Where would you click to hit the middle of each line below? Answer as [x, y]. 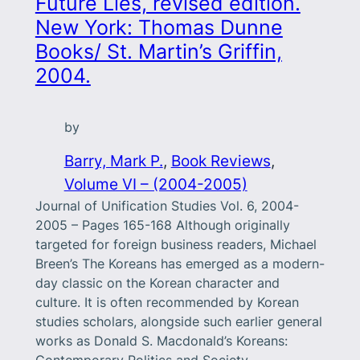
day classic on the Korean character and [157, 283]
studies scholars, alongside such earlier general [178, 322]
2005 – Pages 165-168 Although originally [162, 225]
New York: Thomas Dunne [159, 28]
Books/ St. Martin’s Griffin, [158, 52]
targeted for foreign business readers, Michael [176, 245]
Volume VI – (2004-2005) [155, 184]
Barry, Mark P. [113, 161]
